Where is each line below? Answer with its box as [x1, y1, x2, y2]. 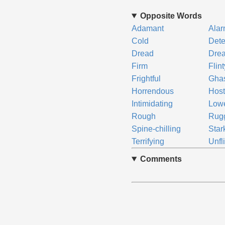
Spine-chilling [131, 125, 181, 133]
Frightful [131, 74, 161, 83]
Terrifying [131, 137, 164, 146]
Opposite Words [140, 12, 202, 20]
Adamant [131, 24, 164, 33]
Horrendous [131, 87, 174, 95]
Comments [140, 155, 182, 163]
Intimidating [131, 99, 173, 108]
